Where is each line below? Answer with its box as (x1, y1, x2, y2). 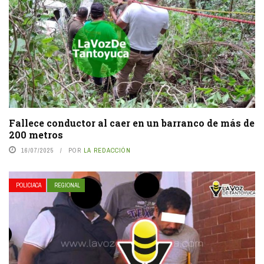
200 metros (9, 128, 63, 141)
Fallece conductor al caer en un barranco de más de (9, 116, 255, 129)
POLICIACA (16, 181, 41, 189)
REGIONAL (54, 181, 80, 189)
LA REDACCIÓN (84, 146, 131, 154)
